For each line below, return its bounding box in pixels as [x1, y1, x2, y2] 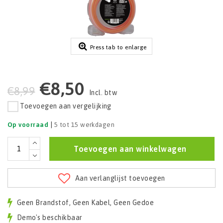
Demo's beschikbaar [16, 214, 83, 222]
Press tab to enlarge [90, 44, 147, 51]
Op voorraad [7, 120, 49, 128]
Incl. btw [89, 89, 117, 97]
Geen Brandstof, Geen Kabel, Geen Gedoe [16, 199, 154, 207]
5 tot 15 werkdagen [54, 120, 115, 128]
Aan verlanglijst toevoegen [75, 174, 165, 182]
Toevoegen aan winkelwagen [74, 144, 187, 153]
